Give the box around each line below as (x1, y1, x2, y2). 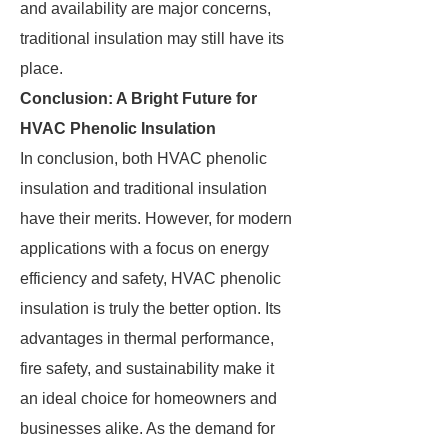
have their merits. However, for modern (20, 210, 292, 227)
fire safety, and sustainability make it (20, 360, 274, 377)
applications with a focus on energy (20, 240, 269, 257)
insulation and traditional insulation (20, 180, 267, 197)
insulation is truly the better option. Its (20, 300, 281, 317)
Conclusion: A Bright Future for (20, 90, 257, 107)
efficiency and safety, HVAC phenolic (20, 270, 281, 287)
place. (20, 60, 63, 77)
